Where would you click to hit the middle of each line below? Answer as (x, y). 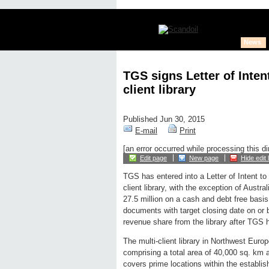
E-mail (146, 131)
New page (204, 158)
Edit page (153, 158)
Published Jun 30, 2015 (164, 119)
